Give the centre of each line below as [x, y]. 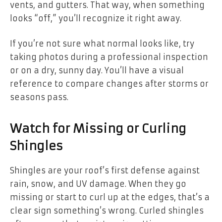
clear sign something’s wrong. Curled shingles [107, 210]
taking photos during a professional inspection [109, 57]
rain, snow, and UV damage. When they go [98, 184]
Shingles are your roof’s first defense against [105, 170]
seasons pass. [39, 97]
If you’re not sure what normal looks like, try [102, 44]
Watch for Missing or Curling [98, 129]
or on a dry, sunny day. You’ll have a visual [97, 71]
